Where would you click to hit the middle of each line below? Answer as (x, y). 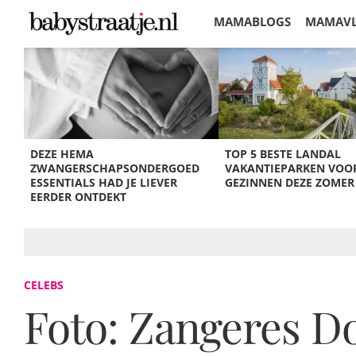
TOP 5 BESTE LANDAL (282, 154)
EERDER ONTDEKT (79, 197)
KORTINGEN (249, 65)
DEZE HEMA (62, 154)
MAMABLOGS (252, 21)
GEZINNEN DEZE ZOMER (289, 182)
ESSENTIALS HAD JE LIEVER (104, 182)
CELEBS (44, 285)
